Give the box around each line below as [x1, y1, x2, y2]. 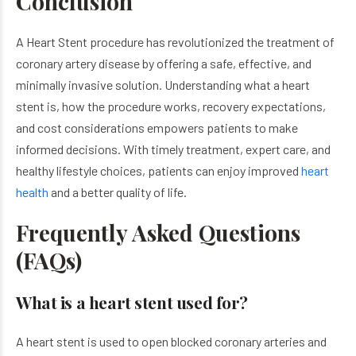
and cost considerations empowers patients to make [16, 120, 298, 135]
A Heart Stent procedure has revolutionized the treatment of [16, 34, 335, 49]
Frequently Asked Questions [16, 218, 300, 247]
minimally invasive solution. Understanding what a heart [16, 77, 310, 92]
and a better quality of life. [48, 184, 187, 199]
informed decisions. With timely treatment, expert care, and [16, 141, 331, 157]
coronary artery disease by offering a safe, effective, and [16, 56, 311, 71]
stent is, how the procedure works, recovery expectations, [16, 99, 326, 114]
